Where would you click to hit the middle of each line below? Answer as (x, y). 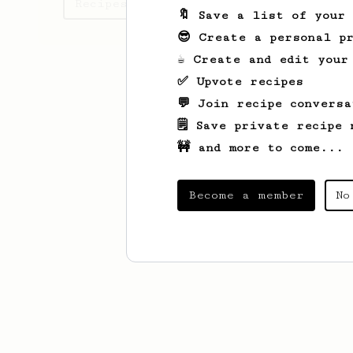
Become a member (246, 195)
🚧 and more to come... (260, 148)
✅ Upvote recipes (240, 82)
